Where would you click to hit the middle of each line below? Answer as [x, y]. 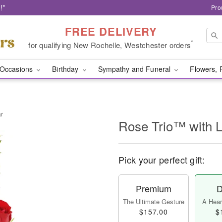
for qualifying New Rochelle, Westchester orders [110, 45]
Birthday [66, 69]
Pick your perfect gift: [162, 160]
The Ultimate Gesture [154, 201]
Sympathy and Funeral [135, 69]
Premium [154, 188]
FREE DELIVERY [111, 31]
